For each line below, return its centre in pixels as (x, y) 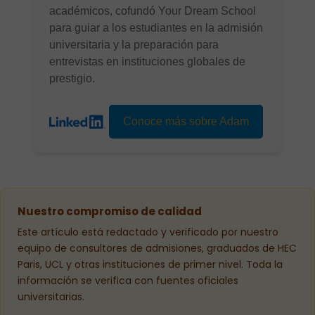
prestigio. (72, 79)
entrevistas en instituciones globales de (147, 62)
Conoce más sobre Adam (186, 122)
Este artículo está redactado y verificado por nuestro (148, 232)
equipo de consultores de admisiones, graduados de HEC (157, 249)
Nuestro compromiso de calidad (110, 212)
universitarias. (51, 297)
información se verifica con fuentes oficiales (128, 281)
